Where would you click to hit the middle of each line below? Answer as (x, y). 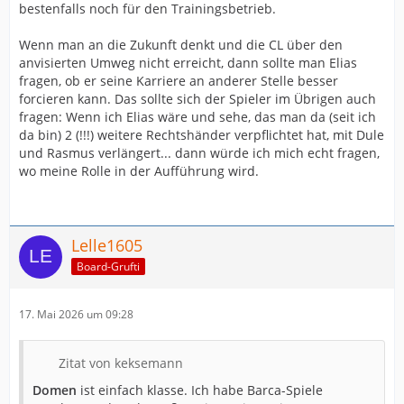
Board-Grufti (108, 266)
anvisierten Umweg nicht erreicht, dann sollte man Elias (188, 63)
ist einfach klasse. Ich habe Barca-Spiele (202, 390)
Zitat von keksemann (121, 363)
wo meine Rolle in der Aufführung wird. (139, 171)
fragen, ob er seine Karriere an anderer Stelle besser (179, 81)
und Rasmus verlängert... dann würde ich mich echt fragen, (199, 153)
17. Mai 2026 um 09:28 (76, 314)
